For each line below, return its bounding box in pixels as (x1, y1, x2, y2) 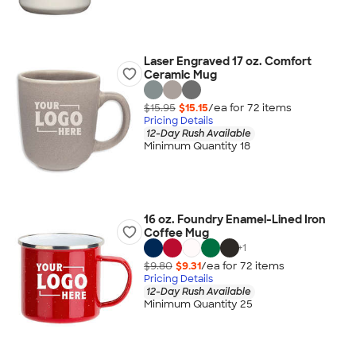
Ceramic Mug (143, 68, 217, 82)
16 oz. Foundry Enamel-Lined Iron (143, 212, 326, 226)
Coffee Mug (143, 226, 209, 240)
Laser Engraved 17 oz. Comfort (143, 54, 311, 68)
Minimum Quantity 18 (143, 139, 250, 153)
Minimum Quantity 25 (143, 297, 253, 311)
